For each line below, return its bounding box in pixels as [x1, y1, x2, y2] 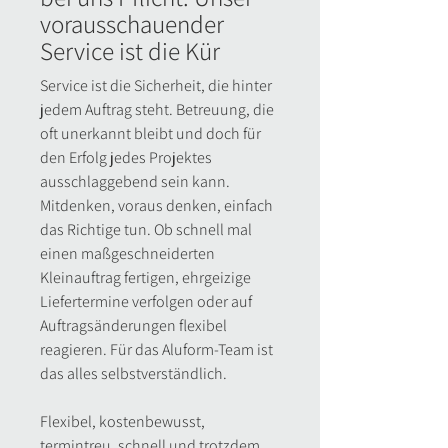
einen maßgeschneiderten [40, 243, 215, 264]
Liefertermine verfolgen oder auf [40, 291, 252, 312]
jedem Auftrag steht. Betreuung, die [40, 99, 274, 120]
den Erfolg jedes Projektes [40, 147, 212, 168]
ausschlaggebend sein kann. [40, 171, 230, 192]
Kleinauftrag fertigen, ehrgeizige [40, 267, 251, 288]
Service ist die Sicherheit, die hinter [40, 75, 272, 96]
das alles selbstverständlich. [40, 363, 230, 384]
